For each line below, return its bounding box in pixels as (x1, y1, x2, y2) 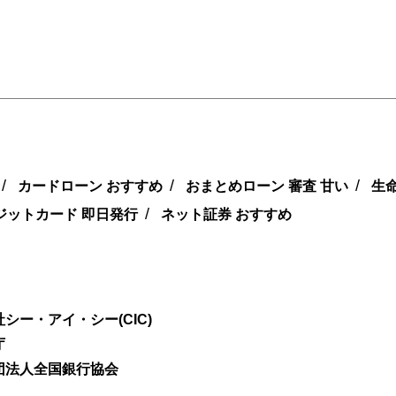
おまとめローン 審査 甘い (186, 178, 348, 194)
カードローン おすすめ (18, 178, 163, 194)
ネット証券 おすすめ (161, 206, 292, 222)
